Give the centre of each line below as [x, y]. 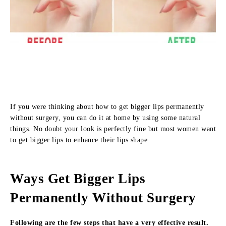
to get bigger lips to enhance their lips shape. [80, 140]
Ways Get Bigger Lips [78, 179]
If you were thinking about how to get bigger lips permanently [107, 107]
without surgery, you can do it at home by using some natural [105, 118]
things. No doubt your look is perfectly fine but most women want [113, 129]
